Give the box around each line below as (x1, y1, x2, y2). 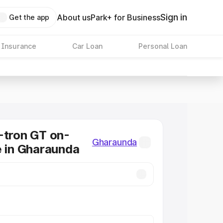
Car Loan (72, 42, 103, 50)
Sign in (160, 12, 187, 22)
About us (57, 12, 91, 22)
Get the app (8, 13, 50, 21)
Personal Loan (138, 42, 187, 50)
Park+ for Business (91, 12, 161, 22)
